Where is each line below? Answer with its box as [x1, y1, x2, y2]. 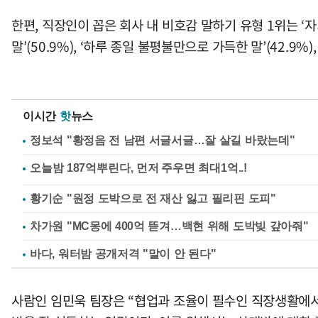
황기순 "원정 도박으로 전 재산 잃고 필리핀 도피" [30, 192, 276, 204]
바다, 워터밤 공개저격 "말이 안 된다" [30, 248, 216, 260]
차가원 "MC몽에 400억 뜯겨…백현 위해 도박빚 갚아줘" [30, 220, 309, 232]
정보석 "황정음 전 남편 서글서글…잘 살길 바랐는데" [30, 134, 295, 146]
